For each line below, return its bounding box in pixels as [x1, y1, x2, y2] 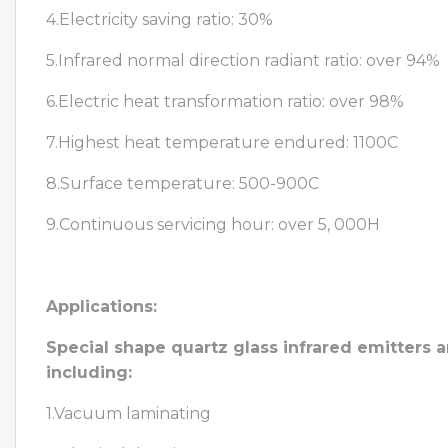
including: [46, 362, 132, 382]
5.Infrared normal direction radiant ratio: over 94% [46, 50, 440, 70]
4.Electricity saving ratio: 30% [46, 9, 273, 29]
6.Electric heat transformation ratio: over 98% [46, 91, 404, 111]
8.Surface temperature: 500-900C [46, 173, 319, 193]
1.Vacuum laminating [46, 403, 211, 423]
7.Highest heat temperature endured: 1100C [46, 132, 398, 152]
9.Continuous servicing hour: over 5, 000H [46, 214, 380, 234]
